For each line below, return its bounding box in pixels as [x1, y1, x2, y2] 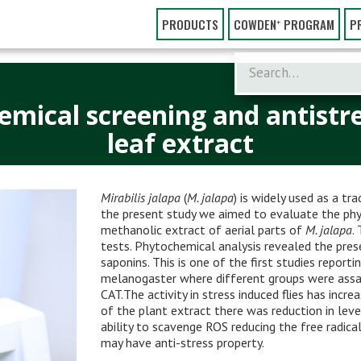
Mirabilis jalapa [101, 189, 181, 205]
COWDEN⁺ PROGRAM [234, 15, 334, 33]
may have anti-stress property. [101, 334, 265, 351]
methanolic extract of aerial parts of [101, 222, 306, 238]
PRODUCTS [162, 15, 218, 33]
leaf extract [107, 126, 254, 160]
